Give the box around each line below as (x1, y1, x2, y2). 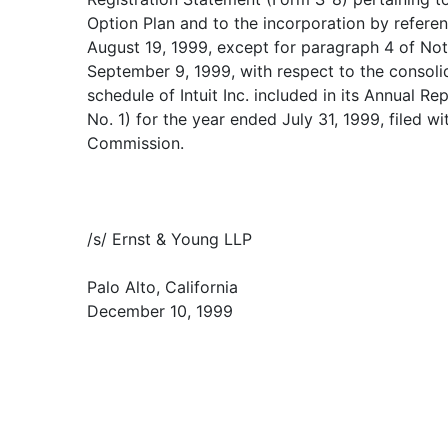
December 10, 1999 (87, 301, 233, 321)
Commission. (87, 133, 184, 153)
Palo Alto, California (87, 277, 238, 297)
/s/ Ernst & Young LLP (87, 229, 252, 249)
